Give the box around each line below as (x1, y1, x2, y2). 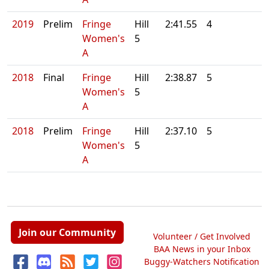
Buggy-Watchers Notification (144, 255, 259, 267)
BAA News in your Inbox (153, 243, 250, 255)
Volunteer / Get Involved (153, 230, 250, 242)
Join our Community (19, 226, 116, 239)
